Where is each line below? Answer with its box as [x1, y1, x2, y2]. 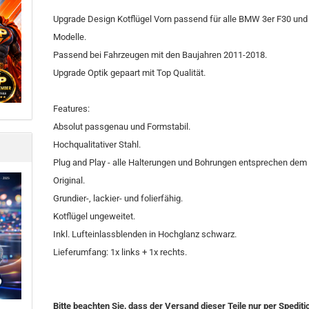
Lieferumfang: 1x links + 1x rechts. [53, 247, 188, 257]
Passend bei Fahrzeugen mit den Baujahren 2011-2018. [53, 50, 268, 60]
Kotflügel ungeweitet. [53, 211, 136, 221]
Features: [53, 103, 90, 114]
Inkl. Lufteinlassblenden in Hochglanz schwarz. [53, 229, 237, 239]
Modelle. [53, 32, 87, 42]
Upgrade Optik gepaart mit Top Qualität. [53, 68, 206, 78]
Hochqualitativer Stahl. [53, 139, 141, 150]
